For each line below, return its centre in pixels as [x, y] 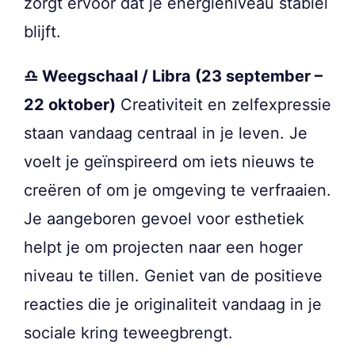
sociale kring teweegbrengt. [128, 332]
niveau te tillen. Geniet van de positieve [173, 275]
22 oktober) [70, 104]
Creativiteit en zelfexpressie [223, 104]
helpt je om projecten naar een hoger [163, 247]
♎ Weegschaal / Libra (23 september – [173, 76]
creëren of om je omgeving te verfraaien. [177, 190]
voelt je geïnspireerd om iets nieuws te [169, 161]
